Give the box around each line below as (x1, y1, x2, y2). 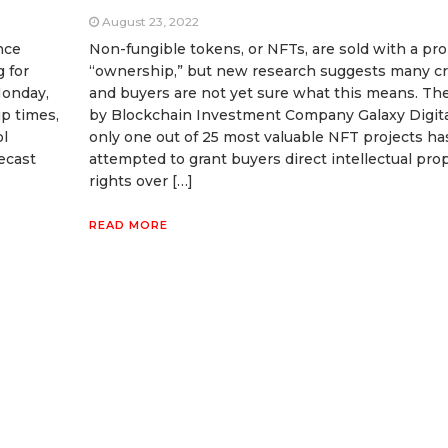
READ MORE (89, 217, 168, 232)
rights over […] (89, 171, 193, 190)
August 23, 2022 (102, 13, 199, 29)
